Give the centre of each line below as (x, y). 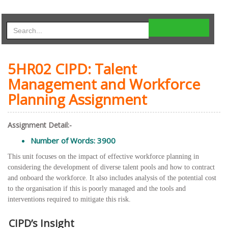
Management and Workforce (104, 84)
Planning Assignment (77, 99)
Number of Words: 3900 (73, 140)
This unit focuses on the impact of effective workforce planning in (103, 156)
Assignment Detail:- (40, 125)
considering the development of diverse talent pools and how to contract (111, 167)
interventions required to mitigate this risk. (69, 199)
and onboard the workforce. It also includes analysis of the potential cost (112, 178)
